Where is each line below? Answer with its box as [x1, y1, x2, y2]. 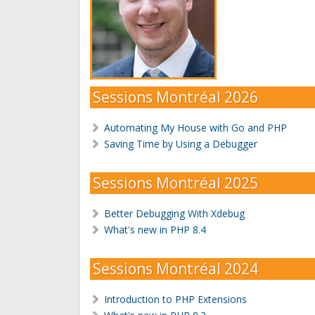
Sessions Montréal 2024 [93, 258, 258, 278]
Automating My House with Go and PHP [103, 120, 287, 134]
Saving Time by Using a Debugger [103, 136, 257, 150]
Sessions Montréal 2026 [93, 86, 258, 107]
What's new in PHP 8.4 [103, 222, 206, 236]
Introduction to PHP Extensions [103, 292, 247, 306]
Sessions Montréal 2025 [93, 172, 258, 193]
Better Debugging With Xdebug [103, 206, 245, 220]
